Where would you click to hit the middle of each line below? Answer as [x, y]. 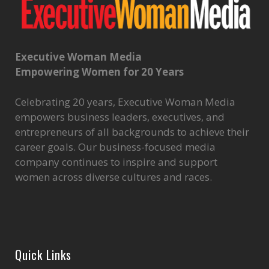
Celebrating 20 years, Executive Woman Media [125, 101]
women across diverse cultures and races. [113, 177]
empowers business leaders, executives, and [120, 116]
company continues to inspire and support [116, 162]
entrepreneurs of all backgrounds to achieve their [132, 131]
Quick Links [43, 254]
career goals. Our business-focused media [115, 147]
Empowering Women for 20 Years [99, 71]
